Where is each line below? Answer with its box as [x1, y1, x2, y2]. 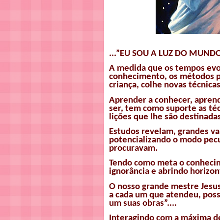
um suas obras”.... [109, 198, 177, 208]
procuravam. [109, 143, 158, 153]
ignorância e [109, 167, 158, 177]
